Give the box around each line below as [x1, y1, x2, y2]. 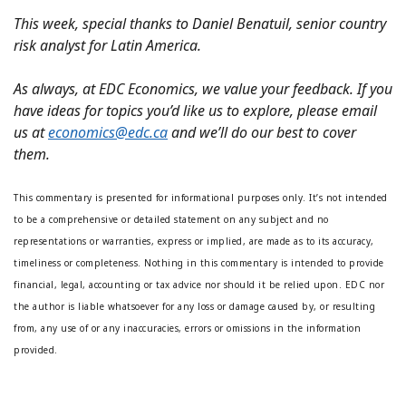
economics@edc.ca [48, 122, 168, 143]
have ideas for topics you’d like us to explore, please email [14, 101, 377, 121]
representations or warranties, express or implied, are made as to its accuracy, [14, 235, 374, 248]
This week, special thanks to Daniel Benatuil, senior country [14, 14, 386, 34]
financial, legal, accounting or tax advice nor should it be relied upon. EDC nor [14, 278, 384, 292]
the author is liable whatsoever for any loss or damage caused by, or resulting [14, 300, 375, 314]
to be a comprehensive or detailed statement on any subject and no [14, 213, 329, 227]
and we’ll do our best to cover [168, 122, 356, 143]
